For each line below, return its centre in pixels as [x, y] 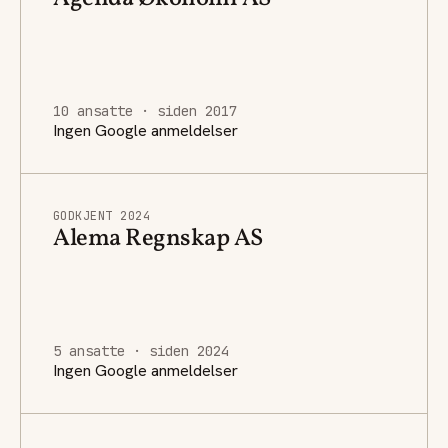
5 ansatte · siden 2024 [141, 350]
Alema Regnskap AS [158, 238]
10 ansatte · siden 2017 [145, 110]
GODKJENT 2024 [102, 215]
